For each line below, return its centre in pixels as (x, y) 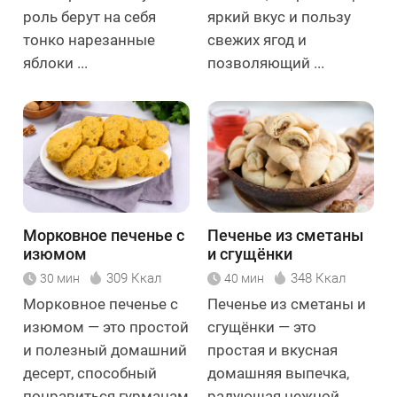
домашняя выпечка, (278, 373)
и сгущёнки (250, 253)
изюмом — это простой (106, 327)
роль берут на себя (90, 17)
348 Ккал (318, 278)
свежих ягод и (257, 40)
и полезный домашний (105, 350)
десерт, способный (90, 373)
